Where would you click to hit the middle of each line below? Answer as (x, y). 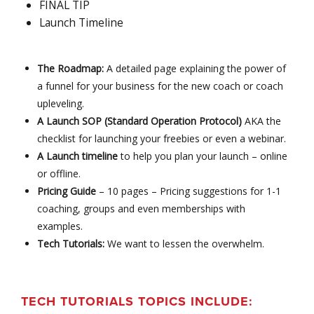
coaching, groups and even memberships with (142, 209)
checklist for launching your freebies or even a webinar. (162, 139)
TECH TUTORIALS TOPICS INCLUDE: (137, 301)
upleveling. (61, 104)
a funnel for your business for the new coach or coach (161, 86)
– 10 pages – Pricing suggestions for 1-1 (189, 191)
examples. (60, 226)
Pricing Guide (67, 191)
